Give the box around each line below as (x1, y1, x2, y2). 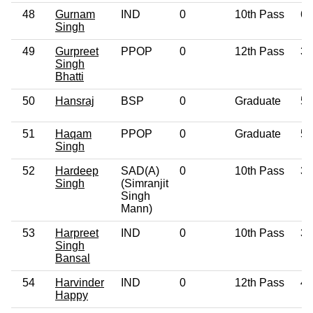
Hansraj (55, 94, 94, 107)
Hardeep (55, 164, 99, 177)
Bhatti (55, 70, 84, 82)
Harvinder (55, 276, 104, 289)
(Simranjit (121, 177, 168, 189)
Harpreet (55, 226, 99, 239)
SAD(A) (121, 164, 159, 177)
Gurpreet (55, 45, 99, 57)
